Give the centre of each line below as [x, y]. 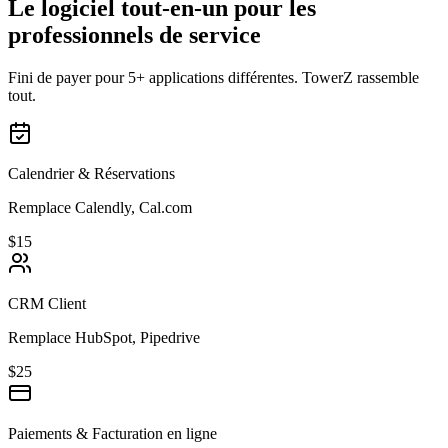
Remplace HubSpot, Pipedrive [104, 338]
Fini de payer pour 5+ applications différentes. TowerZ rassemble [213, 78]
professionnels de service [134, 35]
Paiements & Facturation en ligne [112, 434]
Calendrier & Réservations [91, 174]
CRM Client [47, 304]
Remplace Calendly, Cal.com [100, 208]
